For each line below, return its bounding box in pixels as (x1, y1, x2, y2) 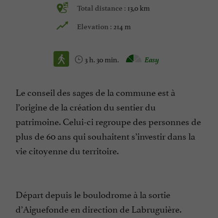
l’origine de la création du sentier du (16, 99, 156, 113)
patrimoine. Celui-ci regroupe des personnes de (16, 114, 201, 128)
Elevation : (77, 22, 113, 32)
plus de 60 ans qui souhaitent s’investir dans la (16, 128, 195, 143)
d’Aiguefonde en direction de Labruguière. (16, 201, 182, 216)
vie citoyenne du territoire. (16, 143, 119, 157)
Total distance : (77, 4, 127, 13)
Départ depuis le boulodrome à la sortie (16, 187, 170, 201)
